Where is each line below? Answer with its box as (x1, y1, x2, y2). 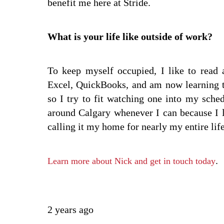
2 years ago (47, 204, 93, 215)
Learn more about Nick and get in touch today (47, 156, 215, 166)
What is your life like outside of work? (47, 31, 212, 42)
